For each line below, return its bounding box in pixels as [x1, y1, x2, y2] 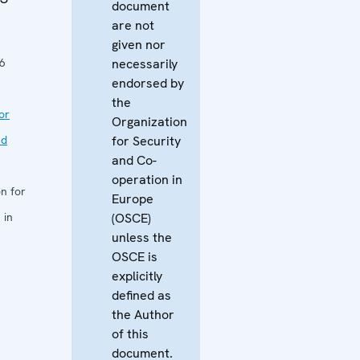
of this [112, 325, 149, 342]
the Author [112, 305, 174, 323]
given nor [112, 35, 166, 53]
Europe [112, 190, 153, 207]
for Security [112, 132, 181, 149]
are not [112, 16, 154, 34]
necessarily [112, 55, 178, 72]
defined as [112, 286, 171, 304]
